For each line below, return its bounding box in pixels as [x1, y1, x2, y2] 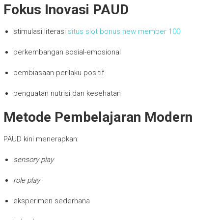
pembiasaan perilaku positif [13, 68, 104, 77]
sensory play [13, 155, 54, 164]
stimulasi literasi [13, 27, 68, 36]
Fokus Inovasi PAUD [3, 1, 129, 18]
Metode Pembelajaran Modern [3, 109, 192, 125]
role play [13, 175, 40, 185]
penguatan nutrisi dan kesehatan [13, 88, 121, 98]
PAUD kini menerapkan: [3, 134, 79, 143]
